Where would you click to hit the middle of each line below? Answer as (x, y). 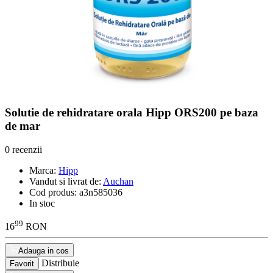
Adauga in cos (44, 250)
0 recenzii (23, 149)
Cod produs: (53, 192)
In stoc (42, 203)
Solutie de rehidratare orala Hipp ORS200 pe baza (132, 112)
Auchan (118, 181)
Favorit (22, 263)
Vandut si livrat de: (65, 181)
